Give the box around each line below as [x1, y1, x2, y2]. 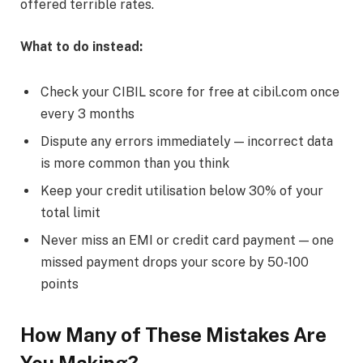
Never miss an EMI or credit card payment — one [41, 232, 334, 248]
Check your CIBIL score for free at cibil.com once [41, 83, 340, 100]
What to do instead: [20, 38, 143, 54]
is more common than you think [41, 155, 229, 171]
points [41, 275, 79, 292]
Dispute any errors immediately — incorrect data [41, 133, 333, 149]
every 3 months [41, 105, 135, 122]
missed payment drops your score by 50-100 [41, 254, 309, 270]
